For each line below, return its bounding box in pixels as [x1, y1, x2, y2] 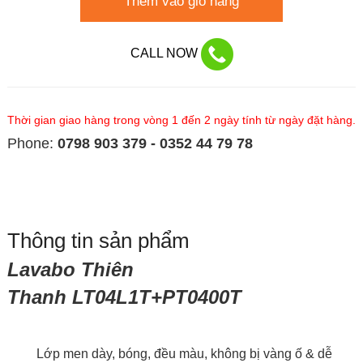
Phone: [6, 135, 58, 152]
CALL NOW [130, 46, 201, 61]
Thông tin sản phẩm [6, 228, 190, 254]
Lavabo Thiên [6, 258, 134, 281]
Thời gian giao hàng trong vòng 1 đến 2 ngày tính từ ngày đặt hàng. [6, 113, 356, 127]
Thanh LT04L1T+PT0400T [6, 286, 241, 309]
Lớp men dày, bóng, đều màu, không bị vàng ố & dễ [6, 347, 332, 361]
